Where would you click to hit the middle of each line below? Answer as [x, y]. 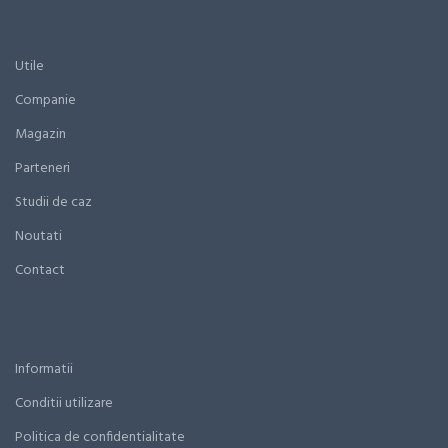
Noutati [38, 236]
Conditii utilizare [64, 403]
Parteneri [42, 168]
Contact [40, 270]
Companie [45, 100]
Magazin [40, 134]
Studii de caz [53, 202]
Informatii [44, 369]
